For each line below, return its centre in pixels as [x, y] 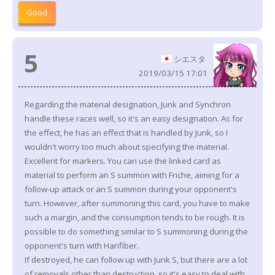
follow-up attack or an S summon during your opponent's [131, 189]
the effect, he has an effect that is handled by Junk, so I [126, 133]
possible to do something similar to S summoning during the [136, 232]
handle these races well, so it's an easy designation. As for [134, 119]
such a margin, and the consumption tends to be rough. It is [135, 218]
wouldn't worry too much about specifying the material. [127, 147]
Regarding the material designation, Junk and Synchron [128, 105]
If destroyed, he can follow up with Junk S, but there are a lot [136, 260]
